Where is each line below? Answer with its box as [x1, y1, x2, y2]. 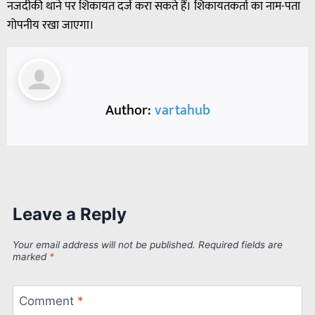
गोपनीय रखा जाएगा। [7, 15, 94, 36]
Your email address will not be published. [13, 239, 195, 251]
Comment [18, 294, 77, 309]
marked [13, 251, 49, 263]
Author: [105, 98, 155, 123]
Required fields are [198, 239, 283, 251]
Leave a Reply [13, 203, 127, 224]
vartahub [154, 98, 210, 123]
